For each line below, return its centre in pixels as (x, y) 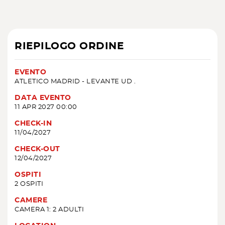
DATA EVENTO (43, 98)
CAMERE (31, 201)
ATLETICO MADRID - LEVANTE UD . (75, 82)
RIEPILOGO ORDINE (69, 46)
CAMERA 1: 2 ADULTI (49, 210)
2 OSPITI (29, 184)
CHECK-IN (33, 124)
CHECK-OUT (37, 149)
